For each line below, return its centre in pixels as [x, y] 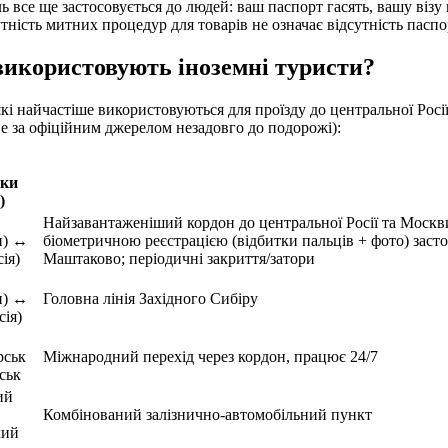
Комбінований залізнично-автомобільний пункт [207, 414]
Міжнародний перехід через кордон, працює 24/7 [210, 356]
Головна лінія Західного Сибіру [150, 298]
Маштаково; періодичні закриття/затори [179, 258]
